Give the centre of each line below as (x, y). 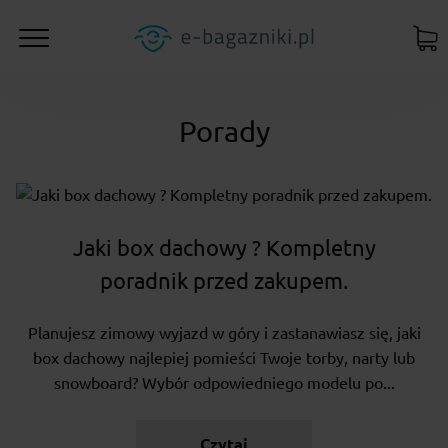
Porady (224, 131)
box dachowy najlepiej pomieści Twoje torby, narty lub (224, 358)
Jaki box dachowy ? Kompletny (224, 248)
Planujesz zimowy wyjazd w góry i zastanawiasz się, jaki (224, 333)
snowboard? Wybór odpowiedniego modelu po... (224, 383)
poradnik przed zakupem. (224, 281)
